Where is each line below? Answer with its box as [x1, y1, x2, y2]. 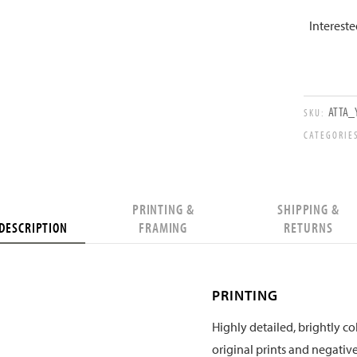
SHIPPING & [277, 199, 339, 218]
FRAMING [139, 218, 188, 237]
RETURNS [284, 218, 333, 237]
